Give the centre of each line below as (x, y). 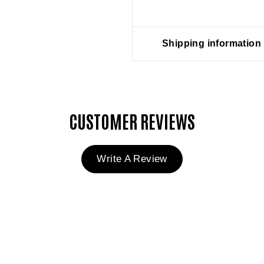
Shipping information (212, 43)
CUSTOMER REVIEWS (132, 121)
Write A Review (132, 159)
